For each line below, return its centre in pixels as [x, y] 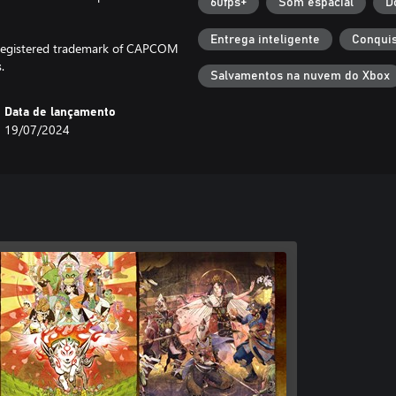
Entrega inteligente [265, 39]
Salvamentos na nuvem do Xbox [300, 76]
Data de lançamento [61, 112]
